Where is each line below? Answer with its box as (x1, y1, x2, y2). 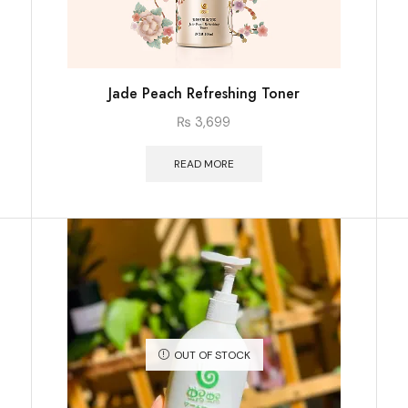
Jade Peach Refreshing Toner (107, 83, 300, 105)
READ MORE (173, 157, 234, 172)
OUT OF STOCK (173, 348, 250, 363)
